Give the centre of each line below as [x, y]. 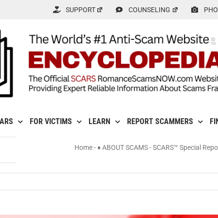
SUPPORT [80, 10]
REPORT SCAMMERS [160, 122]
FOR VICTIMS [51, 122]
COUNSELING [150, 10]
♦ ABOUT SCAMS [123, 148]
